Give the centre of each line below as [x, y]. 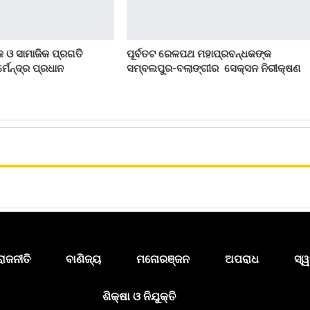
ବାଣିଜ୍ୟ [83, 259]
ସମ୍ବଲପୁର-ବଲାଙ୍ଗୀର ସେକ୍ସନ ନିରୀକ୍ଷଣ [216, 69]
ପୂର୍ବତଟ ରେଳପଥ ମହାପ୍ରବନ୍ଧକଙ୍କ [199, 54]
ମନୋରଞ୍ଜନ [163, 259]
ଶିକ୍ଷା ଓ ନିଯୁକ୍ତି [139, 296]
